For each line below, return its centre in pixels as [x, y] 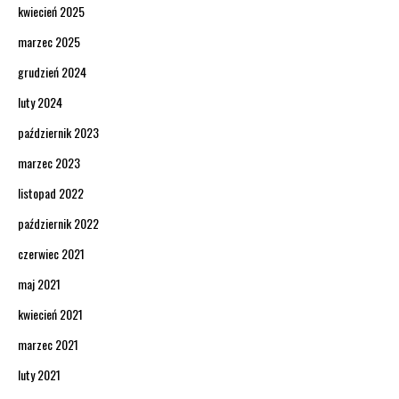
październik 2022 [58, 224]
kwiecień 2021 [50, 314]
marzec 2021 [48, 345]
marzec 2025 [49, 42]
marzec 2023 [49, 163]
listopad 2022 [51, 193]
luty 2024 [40, 102]
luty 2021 [39, 375]
